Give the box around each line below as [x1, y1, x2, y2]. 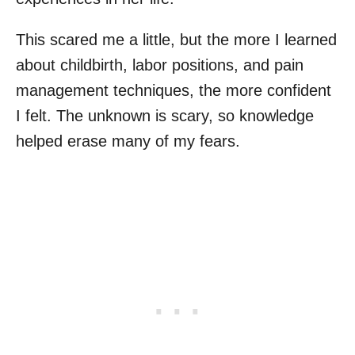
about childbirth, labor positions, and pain [16, 56, 303, 74]
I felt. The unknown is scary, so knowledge [16, 107, 314, 125]
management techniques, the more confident [16, 82, 331, 100]
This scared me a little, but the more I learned [16, 31, 337, 49]
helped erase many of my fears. [16, 132, 240, 151]
